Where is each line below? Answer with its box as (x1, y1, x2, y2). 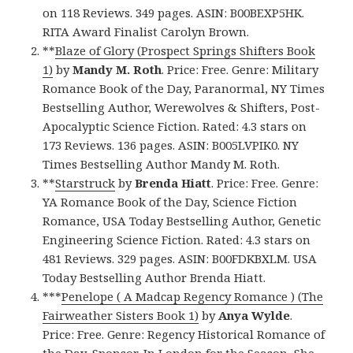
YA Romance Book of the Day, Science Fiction (43, 193, 298, 210)
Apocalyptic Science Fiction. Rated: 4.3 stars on (43, 117, 307, 134)
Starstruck (55, 174, 116, 191)
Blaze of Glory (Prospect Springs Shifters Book (55, 42, 316, 58)
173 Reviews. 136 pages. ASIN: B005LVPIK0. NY (43, 136, 299, 153)
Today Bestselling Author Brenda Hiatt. (43, 269, 266, 285)
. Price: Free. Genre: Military (162, 61, 319, 77)
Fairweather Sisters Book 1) (43, 307, 199, 323)
